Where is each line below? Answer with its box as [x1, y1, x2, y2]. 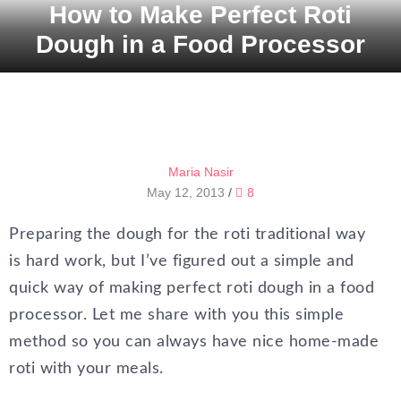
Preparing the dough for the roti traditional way [9, 226, 365, 243]
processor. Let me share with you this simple [9, 307, 344, 323]
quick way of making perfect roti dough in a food [9, 280, 374, 296]
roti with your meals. [9, 361, 164, 377]
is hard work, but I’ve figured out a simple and [9, 253, 354, 269]
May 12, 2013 [147, 185, 225, 200]
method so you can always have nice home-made [9, 334, 379, 350]
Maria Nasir [167, 165, 234, 179]
